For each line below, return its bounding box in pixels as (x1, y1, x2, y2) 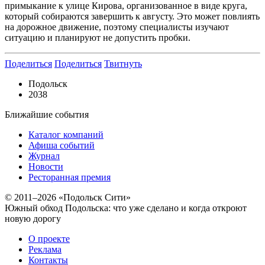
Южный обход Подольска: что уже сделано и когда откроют (5, 203, 247, 214)
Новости (28, 161, 63, 172)
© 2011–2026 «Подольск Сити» (5, 192, 131, 203)
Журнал (28, 151, 60, 161)
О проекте (28, 234, 70, 244)
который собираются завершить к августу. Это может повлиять (5, 11, 260, 22)
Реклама (28, 244, 62, 255)
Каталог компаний (28, 130, 104, 140)
